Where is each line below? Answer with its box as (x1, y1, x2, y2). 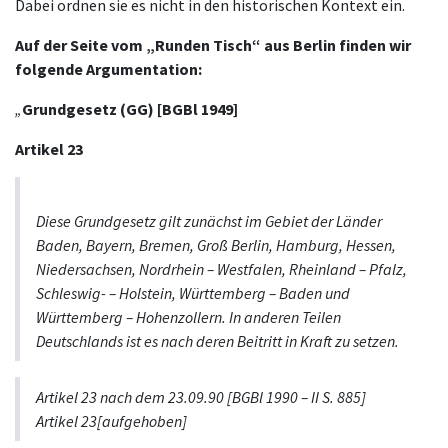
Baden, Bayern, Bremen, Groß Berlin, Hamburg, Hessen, (36, 235, 396, 256)
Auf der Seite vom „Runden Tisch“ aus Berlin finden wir (15, 35, 411, 56)
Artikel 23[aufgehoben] (36, 411, 187, 432)
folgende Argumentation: (15, 59, 202, 80)
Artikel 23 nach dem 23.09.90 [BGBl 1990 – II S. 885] (36, 387, 366, 408)
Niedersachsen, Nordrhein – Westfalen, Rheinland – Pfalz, (36, 259, 407, 280)
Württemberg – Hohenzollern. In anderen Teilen (36, 307, 341, 328)
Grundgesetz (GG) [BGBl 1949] (22, 99, 238, 120)
